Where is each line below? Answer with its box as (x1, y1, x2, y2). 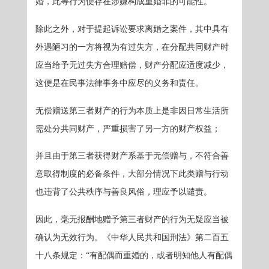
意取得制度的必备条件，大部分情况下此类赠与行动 (35, 169, 229, 179)
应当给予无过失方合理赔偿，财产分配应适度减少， (35, 60, 229, 70)
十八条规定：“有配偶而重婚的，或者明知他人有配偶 (35, 250, 233, 260)
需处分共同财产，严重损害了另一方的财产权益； (35, 124, 221, 133)
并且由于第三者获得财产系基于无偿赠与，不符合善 (35, 151, 229, 161)
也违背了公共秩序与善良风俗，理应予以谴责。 (35, 187, 213, 197)
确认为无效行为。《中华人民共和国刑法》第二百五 (35, 232, 229, 242)
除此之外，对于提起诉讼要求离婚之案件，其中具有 (35, 24, 229, 34)
